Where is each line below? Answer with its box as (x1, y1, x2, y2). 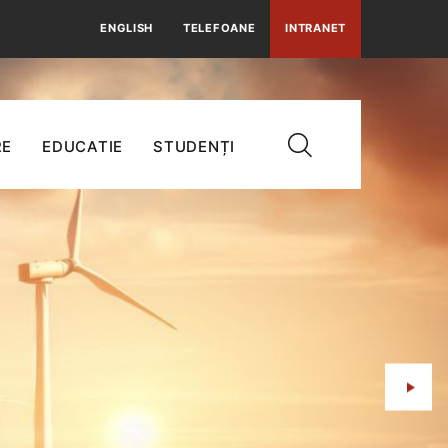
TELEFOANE (183, 21, 256, 36)
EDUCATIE (42, 137, 123, 156)
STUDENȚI (153, 137, 235, 156)
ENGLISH (100, 21, 154, 36)
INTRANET (285, 21, 346, 36)
